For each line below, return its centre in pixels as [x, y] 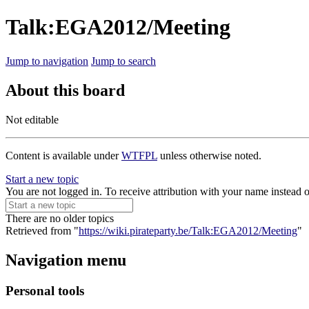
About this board [65, 90]
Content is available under [63, 155]
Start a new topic [42, 179]
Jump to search [123, 61]
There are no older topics [60, 218]
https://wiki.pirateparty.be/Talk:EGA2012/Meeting [188, 230]
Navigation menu [66, 260]
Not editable [32, 119]
